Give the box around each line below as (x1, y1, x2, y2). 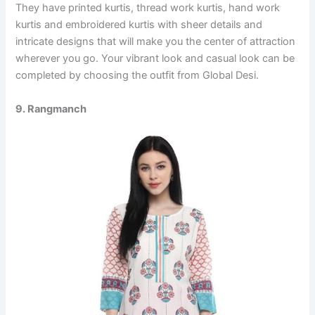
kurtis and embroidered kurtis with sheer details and (15, 18, 263, 32)
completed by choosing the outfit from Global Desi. (15, 69, 259, 82)
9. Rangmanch (15, 102, 87, 115)
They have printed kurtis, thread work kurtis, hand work (15, 1, 281, 15)
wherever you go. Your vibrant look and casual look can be (15, 52, 295, 65)
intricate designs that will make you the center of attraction (15, 35, 296, 49)
